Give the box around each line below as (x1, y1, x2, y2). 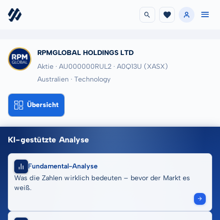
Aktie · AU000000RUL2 (37, 62, 111, 71)
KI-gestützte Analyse (8, 135, 89, 144)
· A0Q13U (113, 62, 142, 71)
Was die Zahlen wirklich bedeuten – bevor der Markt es (14, 174, 191, 182)
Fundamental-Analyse (28, 162, 98, 170)
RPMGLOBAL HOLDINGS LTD (37, 49, 134, 57)
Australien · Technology (37, 75, 110, 83)
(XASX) (144, 62, 168, 71)
